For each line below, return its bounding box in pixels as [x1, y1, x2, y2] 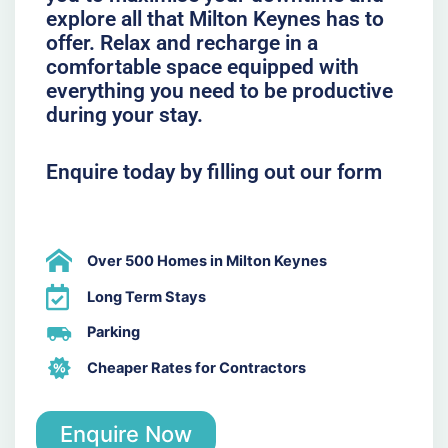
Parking [87, 323, 141, 342]
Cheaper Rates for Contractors [87, 358, 307, 377]
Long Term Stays [87, 287, 207, 306]
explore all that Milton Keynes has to [45, 6, 384, 31]
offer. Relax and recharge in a [45, 30, 318, 55]
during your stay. [45, 102, 203, 127]
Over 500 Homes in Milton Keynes [87, 251, 328, 270]
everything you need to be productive [45, 78, 393, 103]
